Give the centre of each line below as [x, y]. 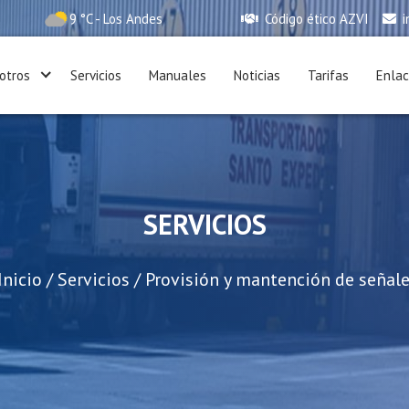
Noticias [257, 75]
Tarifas [328, 75]
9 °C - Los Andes [116, 18]
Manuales [178, 75]
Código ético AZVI [315, 18]
